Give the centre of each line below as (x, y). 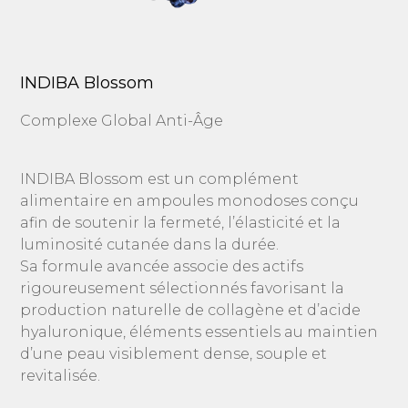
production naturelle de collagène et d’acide (191, 310)
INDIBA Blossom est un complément (160, 179)
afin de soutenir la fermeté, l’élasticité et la (181, 223)
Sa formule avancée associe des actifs (162, 266)
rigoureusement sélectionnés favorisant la (183, 288)
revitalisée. (61, 376)
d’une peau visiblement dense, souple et (174, 354)
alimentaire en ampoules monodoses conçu (190, 201)
